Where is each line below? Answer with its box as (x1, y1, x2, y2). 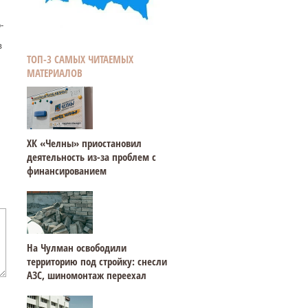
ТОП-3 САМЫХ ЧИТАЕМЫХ (26, 52, 133, 66)
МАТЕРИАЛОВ (26, 66, 82, 80)
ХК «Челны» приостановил (26, 136, 142, 150)
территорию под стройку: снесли (26, 254, 167, 268)
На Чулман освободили (26, 241, 126, 254)
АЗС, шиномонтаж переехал (26, 268, 146, 282)
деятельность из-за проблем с (26, 150, 156, 164)
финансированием (26, 164, 107, 177)
